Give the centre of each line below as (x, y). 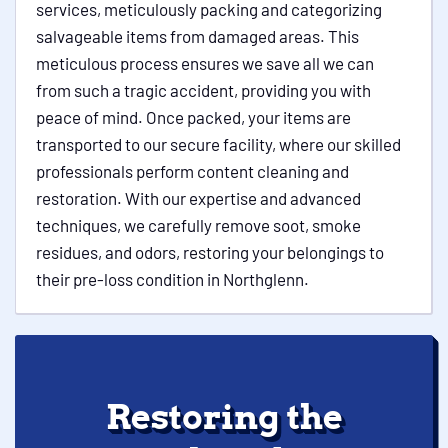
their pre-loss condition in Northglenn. (172, 279)
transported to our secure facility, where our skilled (218, 144)
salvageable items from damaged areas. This (197, 36)
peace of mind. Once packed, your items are (193, 117)
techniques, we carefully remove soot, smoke (198, 225)
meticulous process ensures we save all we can (205, 63)
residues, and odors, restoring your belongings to (210, 252)
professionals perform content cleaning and (192, 171)
